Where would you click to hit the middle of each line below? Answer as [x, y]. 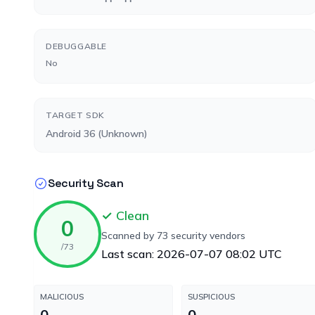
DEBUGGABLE [76, 46]
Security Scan [86, 183]
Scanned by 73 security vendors [173, 236]
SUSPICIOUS [211, 297]
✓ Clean [125, 216]
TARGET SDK [75, 115]
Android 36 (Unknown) [97, 134]
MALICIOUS [62, 297]
